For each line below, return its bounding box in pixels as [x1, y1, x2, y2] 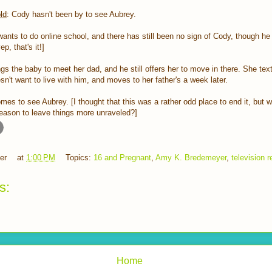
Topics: [66, 152, 93, 162]
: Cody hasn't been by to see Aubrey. [7, 10, 136, 19]
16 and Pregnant [93, 152, 151, 162]
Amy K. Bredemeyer [155, 152, 226, 162]
